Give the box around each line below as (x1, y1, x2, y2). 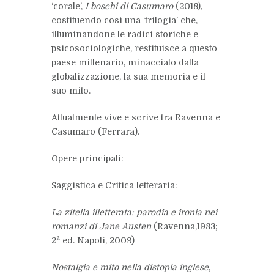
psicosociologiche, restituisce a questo (51, 43, 217, 53)
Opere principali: (51, 153, 123, 163)
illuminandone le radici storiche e (51, 29, 198, 39)
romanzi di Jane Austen (51, 221, 154, 231)
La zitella (51, 207, 89, 217)
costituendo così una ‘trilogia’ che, (51, 15, 198, 25)
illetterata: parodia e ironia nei (92, 207, 217, 217)
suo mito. (51, 85, 91, 95)
